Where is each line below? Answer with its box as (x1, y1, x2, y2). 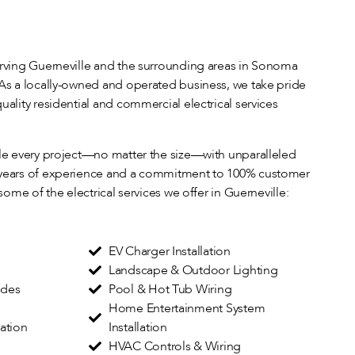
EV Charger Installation (109, 242, 231, 260)
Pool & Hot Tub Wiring (109, 281, 232, 298)
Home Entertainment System (109, 300, 265, 317)
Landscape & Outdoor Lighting (109, 261, 278, 279)
